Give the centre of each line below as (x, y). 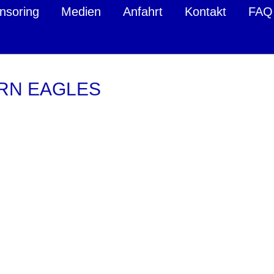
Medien (81, 12)
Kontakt (206, 12)
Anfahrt (143, 12)
